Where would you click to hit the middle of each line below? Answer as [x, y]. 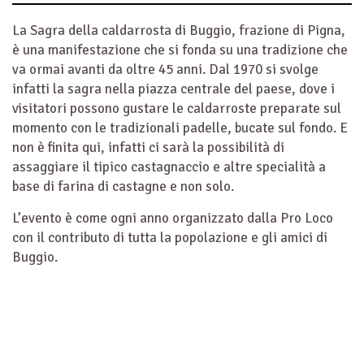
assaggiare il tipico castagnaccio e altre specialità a [169, 167]
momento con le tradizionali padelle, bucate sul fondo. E [180, 128]
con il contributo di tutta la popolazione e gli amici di [170, 238]
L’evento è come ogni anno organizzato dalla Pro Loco [173, 218]
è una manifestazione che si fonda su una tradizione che [180, 50]
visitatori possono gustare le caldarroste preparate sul [177, 108]
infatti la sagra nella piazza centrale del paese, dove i [173, 89]
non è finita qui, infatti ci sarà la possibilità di [148, 147]
